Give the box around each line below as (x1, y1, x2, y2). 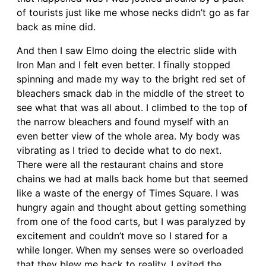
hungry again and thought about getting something (17, 201, 246, 213)
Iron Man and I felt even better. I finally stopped (17, 58, 230, 71)
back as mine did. (17, 20, 96, 33)
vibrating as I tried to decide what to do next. (17, 144, 221, 156)
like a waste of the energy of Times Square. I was (17, 186, 239, 199)
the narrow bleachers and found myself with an (17, 115, 229, 128)
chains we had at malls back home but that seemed (17, 172, 248, 185)
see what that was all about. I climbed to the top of (17, 101, 248, 113)
